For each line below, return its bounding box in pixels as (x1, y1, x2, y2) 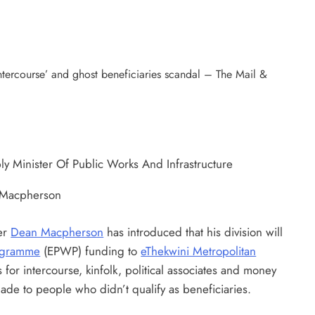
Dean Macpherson (11, 223, 104, 240)
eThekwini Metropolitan (141, 242, 257, 259)
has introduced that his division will (103, 223, 283, 240)
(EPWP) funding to (40, 242, 141, 259)
